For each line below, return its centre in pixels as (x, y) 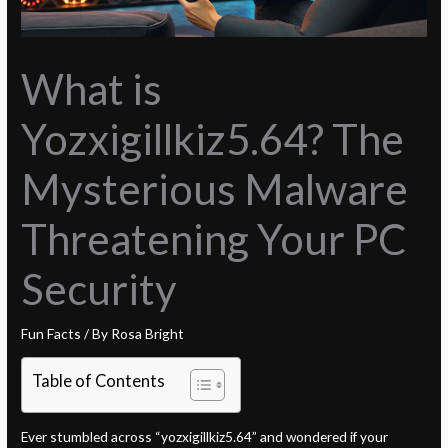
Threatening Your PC (214, 238)
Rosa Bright (148, 333)
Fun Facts (51, 333)
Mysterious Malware (215, 188)
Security (99, 288)
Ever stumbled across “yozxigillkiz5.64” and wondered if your (205, 437)
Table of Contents (99, 380)
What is (92, 88)
